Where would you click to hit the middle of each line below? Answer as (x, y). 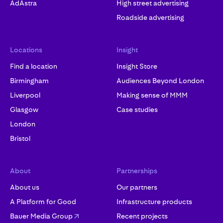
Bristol (20, 138)
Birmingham (29, 81)
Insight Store (137, 66)
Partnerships (137, 171)
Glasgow (24, 110)
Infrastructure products (154, 202)
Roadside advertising (150, 17)
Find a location (34, 66)
